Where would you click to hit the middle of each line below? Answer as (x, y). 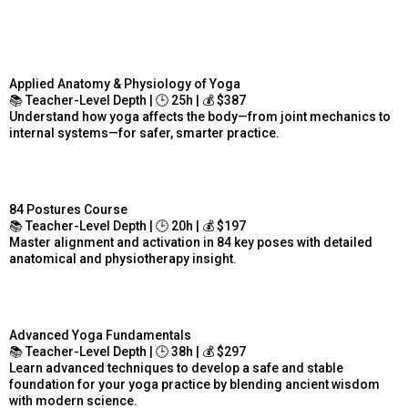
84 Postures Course (68, 209)
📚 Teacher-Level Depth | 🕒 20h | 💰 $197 (127, 226)
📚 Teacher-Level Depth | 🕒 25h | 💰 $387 (127, 100)
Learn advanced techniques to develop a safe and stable (176, 368)
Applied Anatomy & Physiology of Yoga (125, 84)
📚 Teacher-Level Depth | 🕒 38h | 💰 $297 (127, 352)
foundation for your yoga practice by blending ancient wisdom (194, 384)
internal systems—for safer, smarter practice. (144, 133)
